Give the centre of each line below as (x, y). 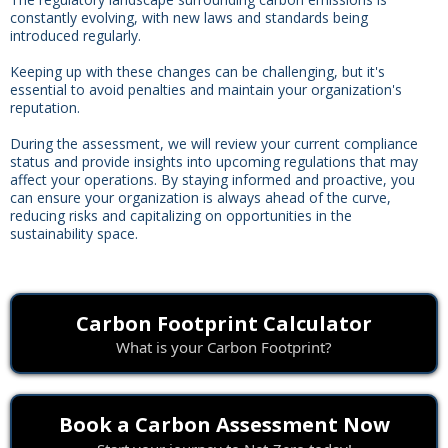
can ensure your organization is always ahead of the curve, (200, 197)
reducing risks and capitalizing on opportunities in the (181, 215)
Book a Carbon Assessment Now (224, 424)
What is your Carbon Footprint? (224, 346)
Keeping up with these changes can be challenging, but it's (197, 71)
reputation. (45, 107)
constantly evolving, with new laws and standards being (189, 17)
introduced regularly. (75, 35)
